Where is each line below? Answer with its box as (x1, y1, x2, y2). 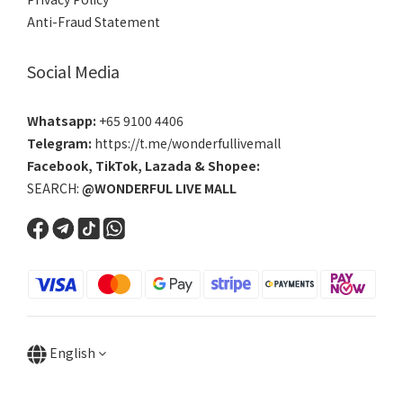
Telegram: (27, 134, 92, 152)
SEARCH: (27, 179, 82, 197)
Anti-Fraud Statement (27, 13, 160, 31)
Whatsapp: (27, 112, 99, 130)
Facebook (27, 157, 88, 175)
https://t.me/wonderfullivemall (92, 134, 281, 152)
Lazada (145, 157, 192, 175)
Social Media (27, 59, 120, 83)
